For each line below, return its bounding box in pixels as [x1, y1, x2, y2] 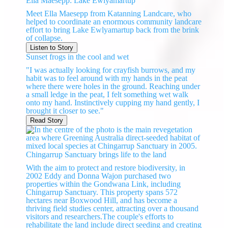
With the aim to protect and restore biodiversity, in [26, 163, 186, 173]
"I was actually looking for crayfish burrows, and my [26, 66, 196, 75]
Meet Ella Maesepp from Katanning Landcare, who [26, 9, 192, 18]
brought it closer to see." [26, 106, 104, 116]
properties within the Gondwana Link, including [26, 180, 181, 189]
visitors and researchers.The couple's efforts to [26, 212, 174, 221]
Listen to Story [30, 44, 74, 52]
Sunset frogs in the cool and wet [26, 52, 129, 62]
